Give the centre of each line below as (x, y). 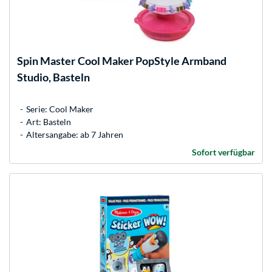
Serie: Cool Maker (60, 109)
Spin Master (46, 60)
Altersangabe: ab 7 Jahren (75, 134)
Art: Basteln (49, 121)
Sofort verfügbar (223, 152)
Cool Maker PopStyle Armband (152, 60)
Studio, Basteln (53, 77)
